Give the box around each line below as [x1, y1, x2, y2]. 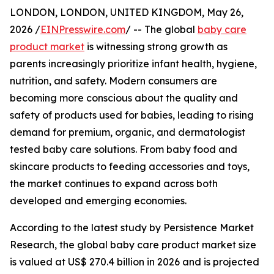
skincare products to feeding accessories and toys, [10, 160, 250, 173]
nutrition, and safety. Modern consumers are [10, 75, 217, 87]
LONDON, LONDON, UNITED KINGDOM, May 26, [10, 6, 243, 19]
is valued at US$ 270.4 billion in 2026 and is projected [10, 256, 259, 268]
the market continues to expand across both [10, 177, 218, 190]
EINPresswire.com [40, 23, 125, 36]
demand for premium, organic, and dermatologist [10, 126, 245, 139]
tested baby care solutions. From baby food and [10, 143, 237, 156]
